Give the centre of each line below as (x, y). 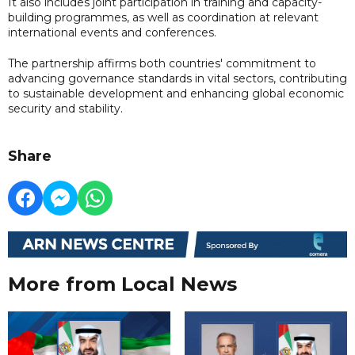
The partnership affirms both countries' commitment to (162, 63)
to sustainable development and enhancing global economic (176, 93)
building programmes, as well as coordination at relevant (163, 17)
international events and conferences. (112, 32)
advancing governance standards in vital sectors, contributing (177, 78)
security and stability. (65, 108)
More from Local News (122, 284)
